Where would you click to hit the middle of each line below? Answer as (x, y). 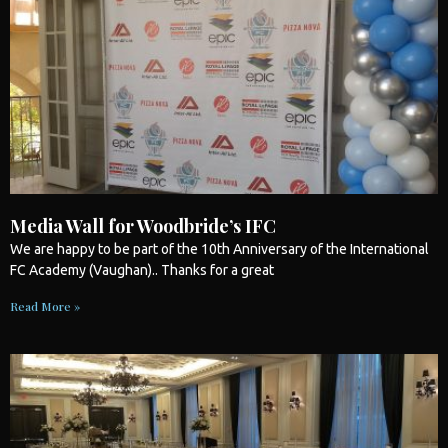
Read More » (45, 305)
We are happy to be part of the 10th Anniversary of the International (219, 248)
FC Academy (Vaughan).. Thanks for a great (142, 269)
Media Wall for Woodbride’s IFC (143, 225)
